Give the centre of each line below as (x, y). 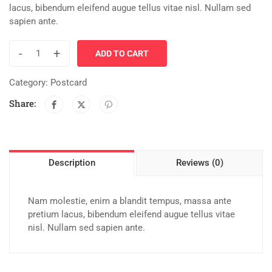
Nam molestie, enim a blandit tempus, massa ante (130, 201)
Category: (30, 83)
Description (72, 163)
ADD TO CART (122, 53)
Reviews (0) (199, 163)
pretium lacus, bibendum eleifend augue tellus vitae (131, 214)
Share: (22, 103)
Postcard (69, 83)
